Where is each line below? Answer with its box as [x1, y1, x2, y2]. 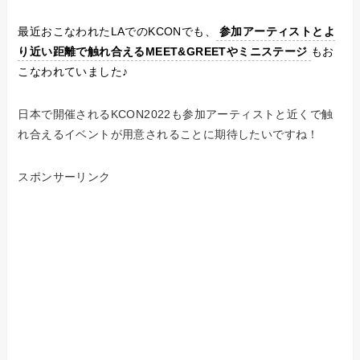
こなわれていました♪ [18, 65, 129, 79]
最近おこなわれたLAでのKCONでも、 [18, 25, 217, 39]
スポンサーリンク [18, 170, 111, 184]
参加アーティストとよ [219, 25, 336, 39]
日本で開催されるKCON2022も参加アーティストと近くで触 [18, 108, 333, 121]
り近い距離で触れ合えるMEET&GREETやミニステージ [18, 45, 308, 59]
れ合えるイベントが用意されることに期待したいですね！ [18, 128, 319, 141]
